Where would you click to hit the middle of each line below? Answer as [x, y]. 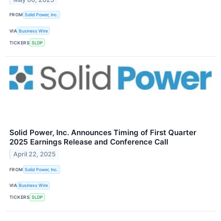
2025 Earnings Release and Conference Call [89, 142]
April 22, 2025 [35, 154]
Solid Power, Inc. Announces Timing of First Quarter [103, 133]
